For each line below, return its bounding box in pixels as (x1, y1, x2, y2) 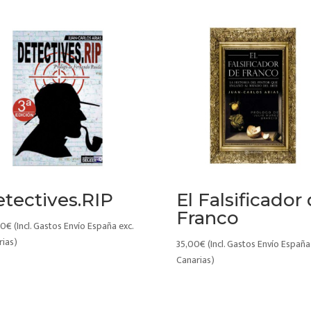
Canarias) (176, 252, 215, 269)
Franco (176, 207, 239, 230)
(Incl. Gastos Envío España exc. (13, 218, 133, 235)
